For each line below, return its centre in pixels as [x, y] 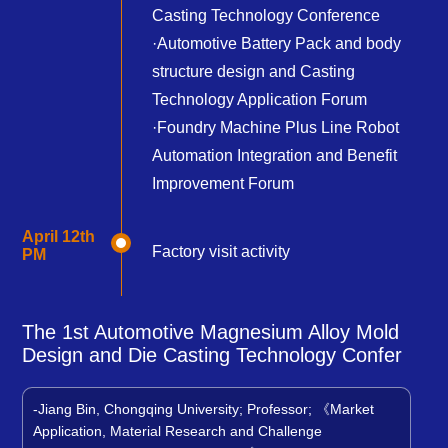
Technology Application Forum [260, 100]
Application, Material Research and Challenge [178, 431]
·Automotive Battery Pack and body [277, 44]
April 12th [59, 237]
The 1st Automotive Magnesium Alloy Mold [211, 332]
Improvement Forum [223, 184]
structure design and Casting [254, 72]
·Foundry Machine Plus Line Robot [276, 128]
